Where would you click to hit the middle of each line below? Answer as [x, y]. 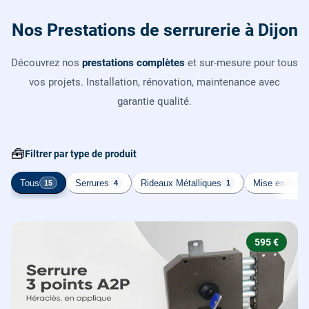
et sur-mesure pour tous [241, 63]
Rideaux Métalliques [181, 183]
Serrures [92, 183]
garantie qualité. [154, 102]
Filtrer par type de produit [81, 154]
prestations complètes [133, 63]
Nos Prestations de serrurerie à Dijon [154, 30]
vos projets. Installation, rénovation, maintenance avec [154, 82]
